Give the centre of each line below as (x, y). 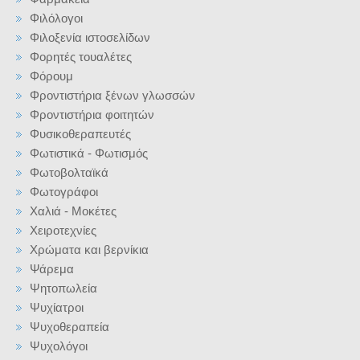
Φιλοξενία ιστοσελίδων (90, 37)
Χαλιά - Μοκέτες (73, 211)
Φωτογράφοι (64, 192)
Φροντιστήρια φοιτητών (92, 115)
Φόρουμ (51, 76)
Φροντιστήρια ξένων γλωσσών (112, 95)
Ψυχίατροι (57, 307)
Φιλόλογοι (56, 18)
